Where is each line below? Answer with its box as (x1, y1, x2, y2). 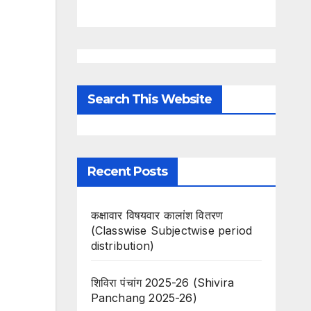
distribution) (90, 239, 155, 253)
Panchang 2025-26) (90, 291, 197, 305)
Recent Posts (87, 164, 167, 179)
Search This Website (87, 92, 212, 107)
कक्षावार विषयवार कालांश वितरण (90, 208, 224, 222)
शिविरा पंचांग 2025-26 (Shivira (90, 276, 235, 289)
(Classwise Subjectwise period (90, 224, 253, 237)
